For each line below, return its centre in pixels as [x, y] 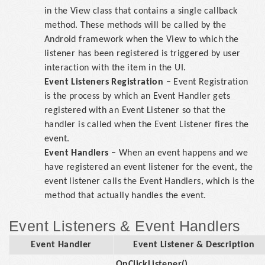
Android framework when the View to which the [142, 40]
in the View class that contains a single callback [141, 11]
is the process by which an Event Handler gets [137, 96]
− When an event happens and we [178, 153]
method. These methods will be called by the [135, 25]
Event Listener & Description [194, 245]
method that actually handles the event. [125, 196]
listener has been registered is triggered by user [143, 54]
